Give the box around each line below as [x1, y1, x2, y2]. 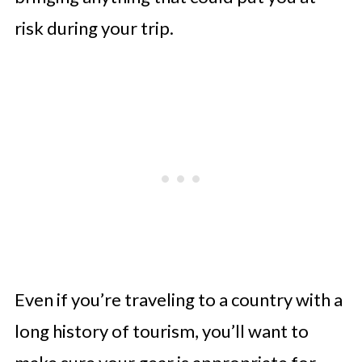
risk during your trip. [14, 16, 177, 39]
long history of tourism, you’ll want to [14, 319, 309, 342]
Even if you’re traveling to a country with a [14, 288, 343, 310]
